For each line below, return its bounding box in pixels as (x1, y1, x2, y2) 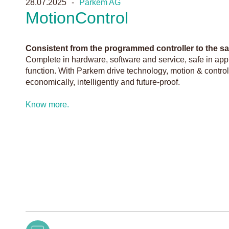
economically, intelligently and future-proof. (26, 77, 180, 86)
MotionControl (26, 8, 128, 27)
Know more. (26, 100, 69, 109)
